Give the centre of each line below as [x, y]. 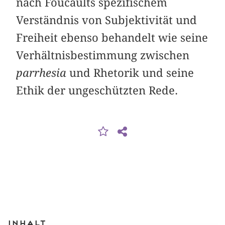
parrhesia [41, 73]
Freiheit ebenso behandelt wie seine [112, 38]
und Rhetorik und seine [130, 73]
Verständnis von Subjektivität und [107, 20]
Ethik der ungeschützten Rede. [97, 91]
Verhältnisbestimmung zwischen [103, 55]
